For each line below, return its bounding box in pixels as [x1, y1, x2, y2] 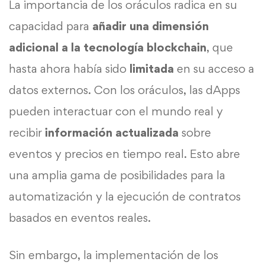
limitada [130, 62, 174, 76]
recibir [9, 125, 45, 140]
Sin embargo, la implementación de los [9, 248, 218, 263]
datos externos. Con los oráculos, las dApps [9, 83, 240, 98]
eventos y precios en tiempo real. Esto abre [9, 147, 240, 161]
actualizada [115, 125, 179, 140]
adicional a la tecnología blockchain [9, 40, 206, 55]
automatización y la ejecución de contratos [9, 189, 241, 204]
